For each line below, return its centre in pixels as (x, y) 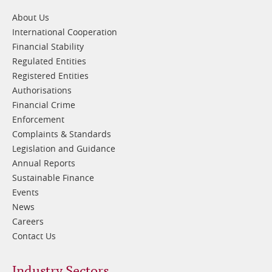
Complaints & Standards (62, 134)
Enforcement (38, 120)
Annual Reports (44, 163)
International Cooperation (65, 32)
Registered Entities (50, 76)
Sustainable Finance (53, 178)
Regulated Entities (49, 61)
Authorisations (42, 90)
